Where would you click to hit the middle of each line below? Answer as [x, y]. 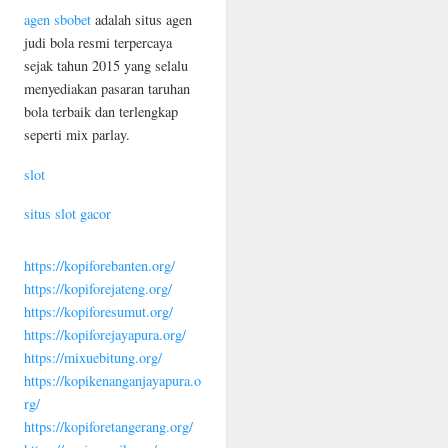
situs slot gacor [68, 214]
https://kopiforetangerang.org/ [109, 427]
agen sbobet [58, 20]
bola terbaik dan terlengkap [101, 112]
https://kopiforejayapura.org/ [105, 335]
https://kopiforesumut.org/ [99, 312]
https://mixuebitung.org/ [93, 358]
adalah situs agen [142, 20]
